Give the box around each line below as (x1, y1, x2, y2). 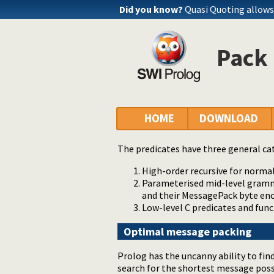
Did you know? (119, 3, 183, 15)
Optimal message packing (124, 224, 251, 239)
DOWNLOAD (199, 111, 258, 126)
